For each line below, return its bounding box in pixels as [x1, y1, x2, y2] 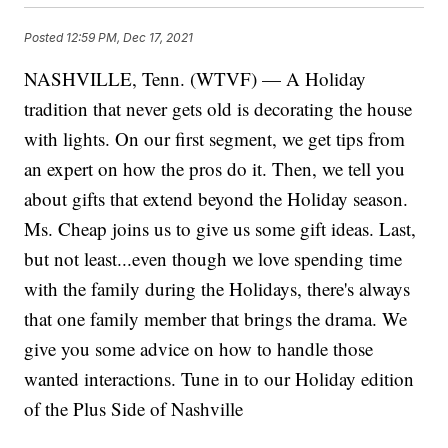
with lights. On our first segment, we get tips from [24, 126, 406, 152]
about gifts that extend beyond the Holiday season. [24, 186, 409, 212]
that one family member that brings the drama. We [24, 306, 408, 332]
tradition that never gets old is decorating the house [24, 96, 413, 122]
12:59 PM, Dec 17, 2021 [66, 29, 194, 45]
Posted [24, 29, 67, 45]
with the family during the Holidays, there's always [24, 276, 411, 302]
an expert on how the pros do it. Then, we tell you [24, 156, 406, 182]
